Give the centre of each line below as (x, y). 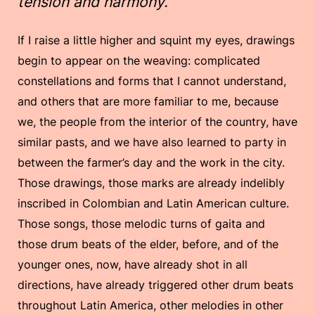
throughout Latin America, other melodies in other (150, 305)
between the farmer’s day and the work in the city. (151, 162)
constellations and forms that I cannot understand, (152, 81)
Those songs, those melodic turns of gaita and (141, 223)
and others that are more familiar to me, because (148, 101)
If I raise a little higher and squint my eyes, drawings (156, 40)
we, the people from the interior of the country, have (157, 121)
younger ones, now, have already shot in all (133, 264)
